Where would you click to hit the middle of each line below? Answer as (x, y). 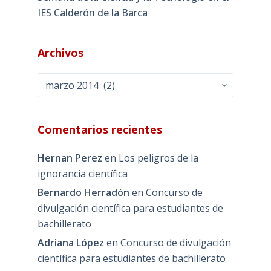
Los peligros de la (158, 158)
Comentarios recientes (100, 130)
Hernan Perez (70, 158)
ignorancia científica (82, 174)
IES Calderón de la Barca (92, 13)
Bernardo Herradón (83, 192)
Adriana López (70, 242)
